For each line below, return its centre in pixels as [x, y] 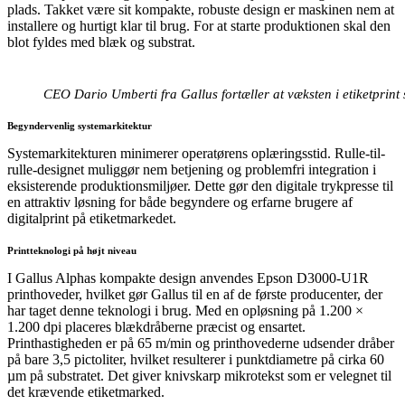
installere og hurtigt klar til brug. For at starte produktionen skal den [199, 25]
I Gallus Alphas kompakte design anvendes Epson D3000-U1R [188, 278]
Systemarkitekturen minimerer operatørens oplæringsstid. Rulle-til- [196, 153]
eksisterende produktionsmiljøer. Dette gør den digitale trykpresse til [200, 185]
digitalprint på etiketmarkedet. [92, 218]
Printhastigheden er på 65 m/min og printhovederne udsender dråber [201, 343]
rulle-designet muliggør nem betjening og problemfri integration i [192, 169]
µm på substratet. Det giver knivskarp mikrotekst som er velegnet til [199, 375]
